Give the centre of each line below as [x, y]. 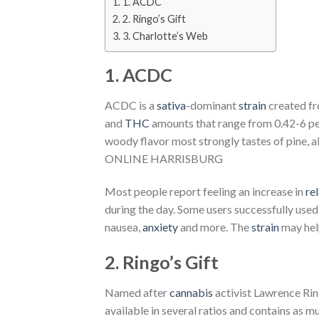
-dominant [212, 105]
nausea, [124, 226]
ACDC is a [131, 105]
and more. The [216, 226]
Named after [137, 292]
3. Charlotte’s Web [165, 36]
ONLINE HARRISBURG [164, 159]
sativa [171, 105]
